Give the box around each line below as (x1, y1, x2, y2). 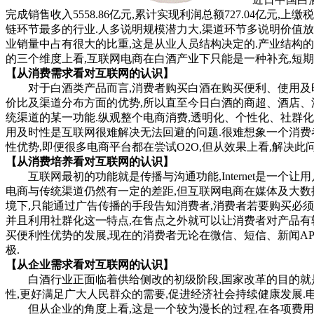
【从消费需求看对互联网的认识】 (6, 67, 174, 79)
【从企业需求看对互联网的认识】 (6, 258, 174, 271)
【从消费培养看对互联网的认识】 (6, 155, 174, 168)
